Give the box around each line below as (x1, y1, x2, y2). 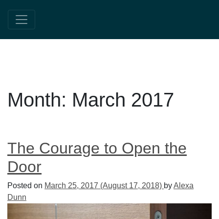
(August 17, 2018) (98, 181, 164, 190)
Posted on (7, 181, 44, 190)
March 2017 (72, 89, 174, 110)
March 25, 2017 (44, 181, 98, 190)
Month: (7, 89, 72, 110)
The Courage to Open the (7, 139, 187, 157)
